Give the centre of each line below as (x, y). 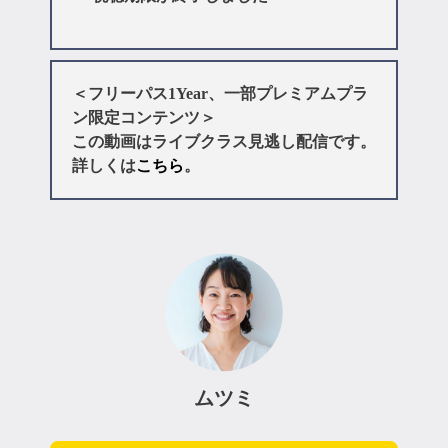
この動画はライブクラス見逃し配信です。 (224, 141)
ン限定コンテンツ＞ (144, 117)
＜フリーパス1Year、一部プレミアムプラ (220, 93)
